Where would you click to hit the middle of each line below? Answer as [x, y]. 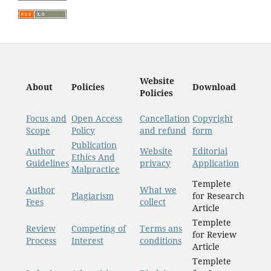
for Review [214, 235]
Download [214, 87]
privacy [155, 163]
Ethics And [93, 157]
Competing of [98, 229]
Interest [87, 241]
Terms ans [161, 229]
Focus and [46, 119]
